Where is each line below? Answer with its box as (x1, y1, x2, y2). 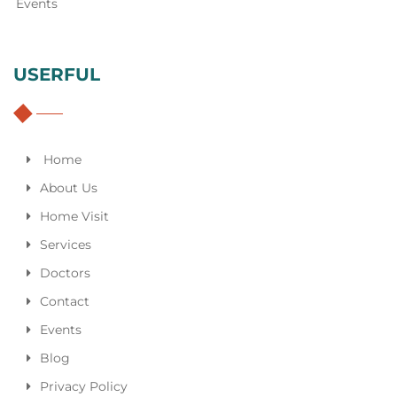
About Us (40, 180, 97, 196)
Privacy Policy (40, 378, 128, 394)
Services (40, 237, 91, 253)
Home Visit (40, 208, 109, 224)
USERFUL (13, 63, 100, 85)
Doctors (40, 265, 90, 281)
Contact (40, 293, 90, 309)
